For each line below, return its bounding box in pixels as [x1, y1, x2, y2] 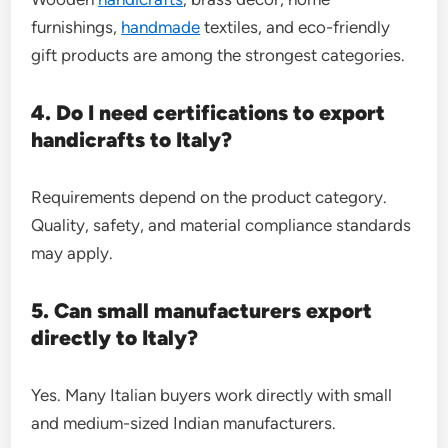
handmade [121, 17, 201, 37]
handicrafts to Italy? [31, 127, 233, 152]
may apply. [31, 243, 114, 263]
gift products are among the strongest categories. [31, 45, 406, 65]
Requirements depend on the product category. [31, 187, 388, 207]
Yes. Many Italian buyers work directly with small [31, 385, 393, 405]
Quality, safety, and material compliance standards [31, 215, 412, 235]
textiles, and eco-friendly [200, 17, 391, 37]
